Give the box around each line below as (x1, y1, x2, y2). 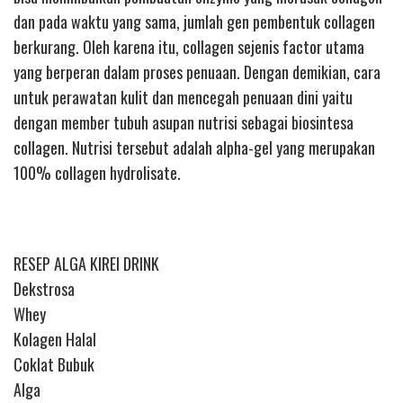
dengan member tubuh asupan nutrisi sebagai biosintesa (13, 110, 354, 134)
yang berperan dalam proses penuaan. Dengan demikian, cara (13, 59, 381, 84)
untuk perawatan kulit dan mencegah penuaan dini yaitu (13, 85, 353, 109)
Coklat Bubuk (13, 352, 94, 376)
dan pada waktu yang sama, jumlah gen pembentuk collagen (13, 9, 375, 33)
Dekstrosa (13, 276, 75, 300)
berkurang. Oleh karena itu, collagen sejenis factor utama (13, 34, 364, 58)
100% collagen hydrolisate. (13, 160, 181, 184)
